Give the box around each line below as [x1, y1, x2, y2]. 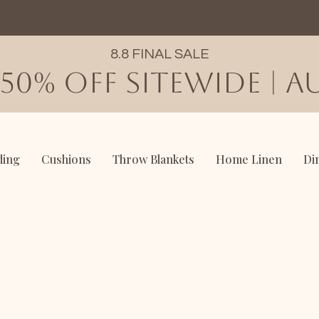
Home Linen [216, 152, 282, 167]
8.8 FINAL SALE [110, 47, 209, 61]
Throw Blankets [113, 152, 194, 167]
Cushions [41, 152, 91, 167]
